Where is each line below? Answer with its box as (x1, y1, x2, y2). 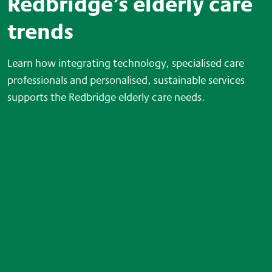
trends (7, 15, 73, 47)
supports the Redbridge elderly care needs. (7, 89, 205, 105)
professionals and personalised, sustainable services (7, 72, 245, 88)
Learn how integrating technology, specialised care (7, 55, 244, 71)
